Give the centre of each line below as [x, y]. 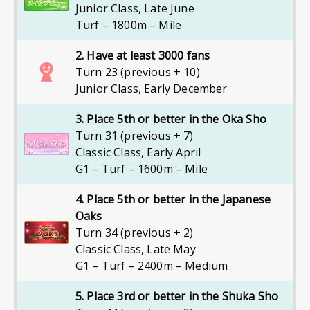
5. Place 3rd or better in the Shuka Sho [177, 296]
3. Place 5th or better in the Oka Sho [171, 119]
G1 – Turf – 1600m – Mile [142, 169]
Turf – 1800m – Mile [129, 25]
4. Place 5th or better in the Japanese [173, 199]
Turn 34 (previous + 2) [135, 232]
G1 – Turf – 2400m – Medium [152, 266]
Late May [171, 249]
